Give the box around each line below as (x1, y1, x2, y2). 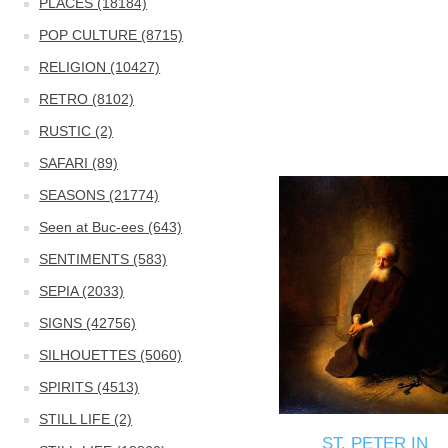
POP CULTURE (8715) (39, 27, 184, 43)
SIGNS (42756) (39, 315, 137, 331)
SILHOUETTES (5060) (39, 347, 183, 363)
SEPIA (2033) (39, 283, 125, 299)
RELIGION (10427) (39, 59, 161, 75)
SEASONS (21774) (39, 187, 160, 203)
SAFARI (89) (39, 155, 119, 171)
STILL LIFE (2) (39, 411, 133, 427)
